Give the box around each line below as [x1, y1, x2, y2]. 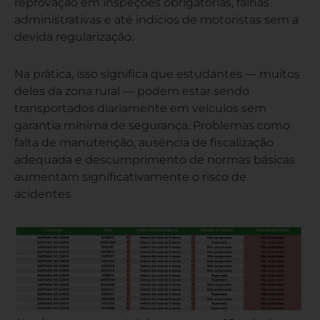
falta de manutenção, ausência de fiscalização [14, 134, 274, 149]
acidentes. [14, 186, 73, 201]
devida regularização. [14, 29, 134, 44]
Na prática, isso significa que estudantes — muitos [14, 66, 300, 81]
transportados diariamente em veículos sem [14, 100, 266, 115]
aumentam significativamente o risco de [14, 169, 246, 184]
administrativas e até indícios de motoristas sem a [14, 11, 299, 26]
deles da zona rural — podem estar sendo [14, 83, 249, 98]
